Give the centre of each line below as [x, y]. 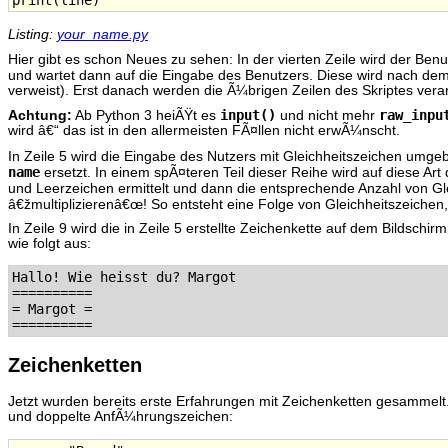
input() [248, 115]
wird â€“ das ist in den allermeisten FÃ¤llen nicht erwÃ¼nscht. [204, 131]
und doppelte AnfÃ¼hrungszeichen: [120, 417]
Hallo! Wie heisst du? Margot [124, 277]
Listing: [32, 34]
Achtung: [40, 116]
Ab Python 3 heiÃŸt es [146, 116]
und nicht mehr [327, 116]
